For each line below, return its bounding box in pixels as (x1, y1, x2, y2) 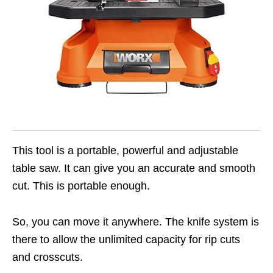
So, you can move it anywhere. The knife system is (12, 216, 259, 229)
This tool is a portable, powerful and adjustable (12, 144, 238, 157)
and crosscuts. (12, 251, 83, 264)
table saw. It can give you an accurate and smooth (12, 162, 255, 175)
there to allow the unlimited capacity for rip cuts (12, 233, 240, 246)
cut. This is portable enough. (12, 180, 150, 193)
